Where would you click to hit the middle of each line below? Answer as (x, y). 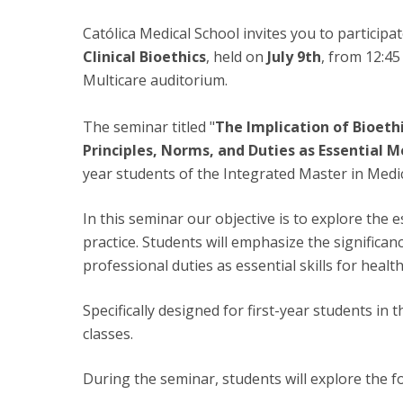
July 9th (292, 57)
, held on (235, 57)
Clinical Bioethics (144, 57)
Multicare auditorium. (155, 81)
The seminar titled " (149, 127)
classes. (108, 334)
